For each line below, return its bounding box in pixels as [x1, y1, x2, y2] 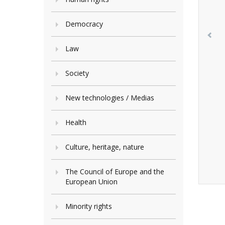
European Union [65, 177, 118, 186]
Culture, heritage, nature [65, 142, 144, 152]
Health [65, 118, 86, 127]
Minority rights [65, 201, 112, 211]
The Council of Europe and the [65, 167, 164, 176]
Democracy [65, 19, 103, 29]
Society [65, 68, 89, 78]
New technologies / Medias [65, 93, 154, 102]
